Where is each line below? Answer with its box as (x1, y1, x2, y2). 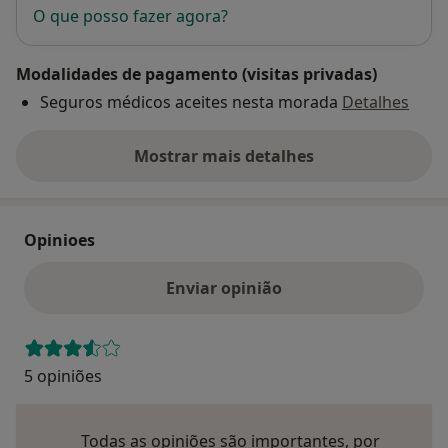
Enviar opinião (166, 277, 282, 300)
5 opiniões (24, 365, 102, 388)
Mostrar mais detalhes (134, 145, 314, 168)
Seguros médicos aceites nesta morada (40, 91, 338, 114)
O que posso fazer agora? (33, 5, 228, 28)
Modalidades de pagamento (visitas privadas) (16, 63, 377, 86)
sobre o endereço (222, 155, 358, 178)
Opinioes (24, 229, 95, 252)
